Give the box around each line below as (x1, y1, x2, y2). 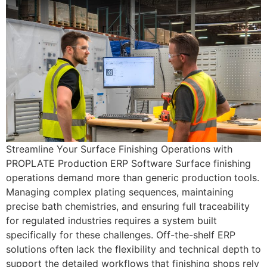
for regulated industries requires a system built (6, 215, 217, 227)
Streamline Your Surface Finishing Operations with (6, 143, 232, 156)
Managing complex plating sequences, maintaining (6, 186, 234, 198)
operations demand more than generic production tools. (6, 172, 259, 184)
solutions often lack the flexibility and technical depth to (6, 243, 261, 256)
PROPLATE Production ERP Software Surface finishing (6, 157, 251, 170)
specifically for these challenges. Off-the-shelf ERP (6, 229, 235, 241)
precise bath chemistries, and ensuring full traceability (6, 200, 250, 213)
